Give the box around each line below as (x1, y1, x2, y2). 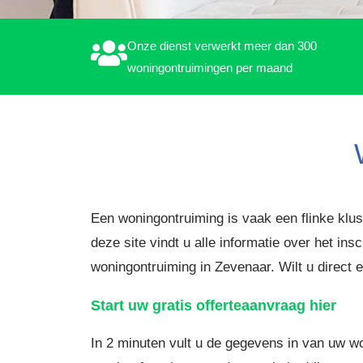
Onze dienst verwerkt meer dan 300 (127, 39, 317, 53)
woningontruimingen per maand (127, 61, 293, 75)
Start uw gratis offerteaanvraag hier (91, 297, 336, 314)
